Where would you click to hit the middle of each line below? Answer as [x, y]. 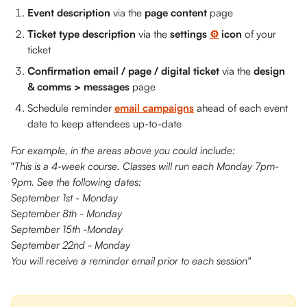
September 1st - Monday [64, 198]
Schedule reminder [71, 108]
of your [260, 34]
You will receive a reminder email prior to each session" [132, 261]
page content [177, 13]
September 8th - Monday [66, 213]
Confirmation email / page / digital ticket [123, 71]
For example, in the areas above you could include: [123, 150]
